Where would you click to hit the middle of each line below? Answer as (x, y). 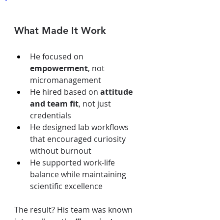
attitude (117, 92)
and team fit (54, 104)
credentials (51, 115)
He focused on (58, 56)
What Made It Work (60, 30)
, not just (96, 104)
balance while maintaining (79, 174)
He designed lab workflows (80, 127)
